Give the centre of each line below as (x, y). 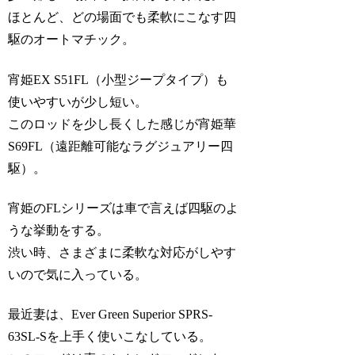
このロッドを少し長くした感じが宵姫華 (122, 124)
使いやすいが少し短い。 (78, 101)
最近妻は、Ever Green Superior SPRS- (111, 315)
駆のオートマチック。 (72, 40)
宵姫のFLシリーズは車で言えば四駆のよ (124, 208)
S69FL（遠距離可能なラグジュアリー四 (121, 146)
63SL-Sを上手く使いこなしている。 (110, 337)
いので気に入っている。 (78, 274)
